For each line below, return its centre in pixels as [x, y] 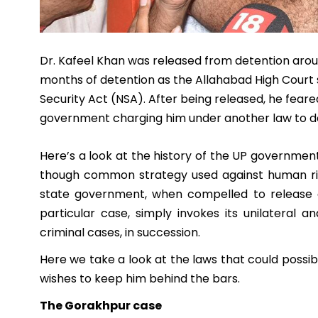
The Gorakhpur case [101, 306]
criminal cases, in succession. [120, 233]
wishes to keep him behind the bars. [140, 279]
